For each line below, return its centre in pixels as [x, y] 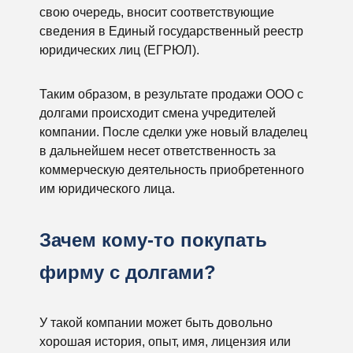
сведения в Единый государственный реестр [171, 31]
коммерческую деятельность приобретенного [172, 170]
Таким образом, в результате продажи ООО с [171, 94]
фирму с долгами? [128, 272]
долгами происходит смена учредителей [158, 113]
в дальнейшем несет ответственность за [158, 151]
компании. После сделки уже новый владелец [173, 132]
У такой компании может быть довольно [156, 323]
